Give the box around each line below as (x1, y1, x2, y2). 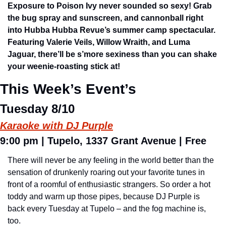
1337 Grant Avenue (83, 135, 179, 146)
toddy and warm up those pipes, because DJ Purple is (8, 192, 200, 201)
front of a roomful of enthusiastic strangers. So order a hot (8, 180, 210, 189)
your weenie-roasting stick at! (8, 62, 120, 71)
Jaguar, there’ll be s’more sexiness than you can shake (8, 50, 217, 59)
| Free (179, 135, 206, 146)
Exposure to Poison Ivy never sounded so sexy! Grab (8, 2, 212, 10)
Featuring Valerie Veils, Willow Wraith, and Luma (8, 38, 190, 46)
